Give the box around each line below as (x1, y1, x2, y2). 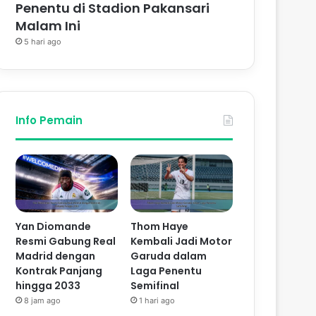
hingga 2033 (16, 279, 81, 293)
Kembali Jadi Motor (130, 234, 233, 249)
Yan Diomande (16, 219, 92, 234)
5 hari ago (24, 37, 62, 47)
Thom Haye (130, 219, 189, 234)
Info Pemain (16, 113, 83, 128)
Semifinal (130, 279, 180, 293)
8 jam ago (24, 296, 61, 306)
